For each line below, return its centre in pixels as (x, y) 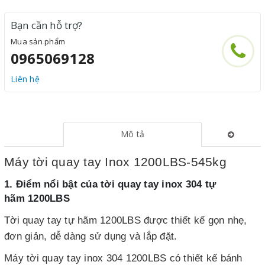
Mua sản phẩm (38, 41)
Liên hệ (25, 79)
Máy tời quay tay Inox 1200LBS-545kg (115, 162)
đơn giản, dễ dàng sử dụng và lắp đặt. (91, 236)
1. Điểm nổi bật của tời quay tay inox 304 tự (110, 184)
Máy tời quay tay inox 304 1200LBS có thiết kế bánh (123, 258)
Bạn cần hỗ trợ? (47, 25)
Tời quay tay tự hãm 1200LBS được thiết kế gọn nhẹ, (126, 220)
